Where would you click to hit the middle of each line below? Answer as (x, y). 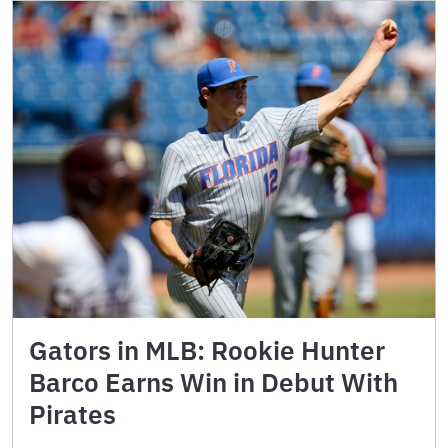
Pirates (72, 413)
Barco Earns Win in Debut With (213, 381)
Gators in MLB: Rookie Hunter (207, 349)
